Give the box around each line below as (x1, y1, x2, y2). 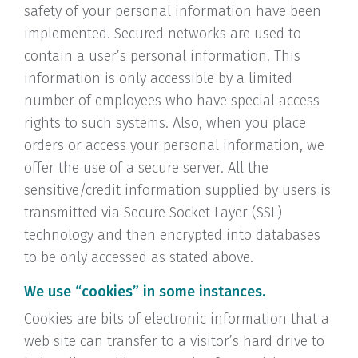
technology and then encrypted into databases (24, 226, 320, 244)
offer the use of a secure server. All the (24, 159, 268, 177)
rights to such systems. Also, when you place (24, 114, 306, 132)
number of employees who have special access (24, 92, 320, 109)
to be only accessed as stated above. (24, 249, 253, 266)
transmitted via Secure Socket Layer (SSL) (24, 204, 282, 221)
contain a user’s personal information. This (24, 47, 300, 65)
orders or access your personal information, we (24, 137, 324, 154)
